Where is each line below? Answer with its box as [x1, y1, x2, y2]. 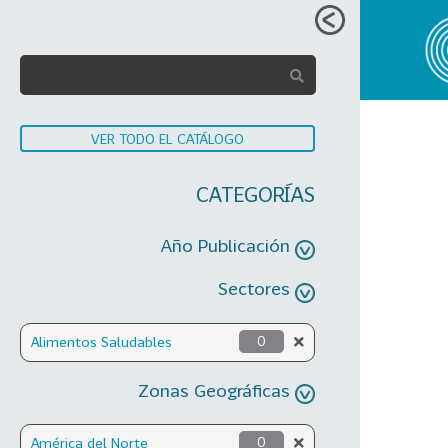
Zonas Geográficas [138, 378, 290, 401]
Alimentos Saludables [31, 332, 172, 350]
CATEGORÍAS [196, 181, 315, 207]
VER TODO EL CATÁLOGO [91, 130, 244, 147]
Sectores [218, 276, 290, 299]
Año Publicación [161, 234, 290, 256]
